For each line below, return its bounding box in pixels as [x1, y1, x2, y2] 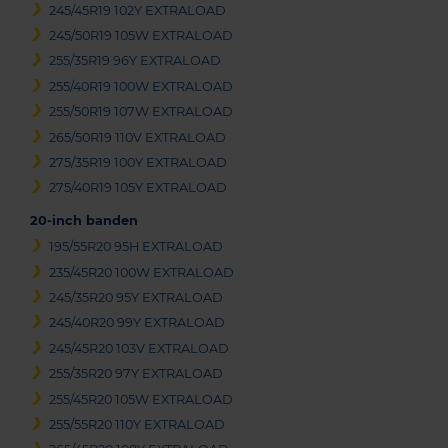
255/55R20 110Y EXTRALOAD [49, 417, 226, 433]
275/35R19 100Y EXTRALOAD [49, 154, 228, 170]
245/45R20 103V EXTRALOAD [49, 340, 230, 356]
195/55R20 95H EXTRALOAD [49, 239, 224, 255]
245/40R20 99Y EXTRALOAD [49, 315, 226, 331]
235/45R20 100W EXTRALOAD [49, 264, 235, 280]
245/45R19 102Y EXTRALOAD [49, 2, 227, 18]
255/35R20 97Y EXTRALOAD [49, 366, 224, 382]
